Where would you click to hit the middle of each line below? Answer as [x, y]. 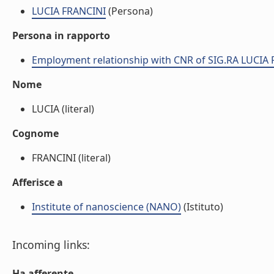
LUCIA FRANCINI [69, 11]
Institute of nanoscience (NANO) [106, 207]
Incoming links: [51, 245]
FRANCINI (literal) [71, 158]
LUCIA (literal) [63, 109]
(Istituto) [202, 207]
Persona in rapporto [61, 35]
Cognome [35, 133]
